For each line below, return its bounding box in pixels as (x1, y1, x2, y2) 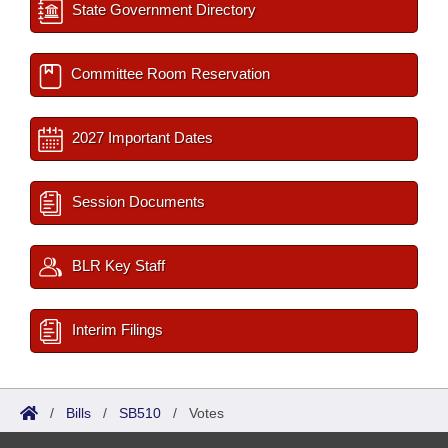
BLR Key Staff (68, 257, 165, 274)
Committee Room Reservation (67, 65, 270, 82)
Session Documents (68, 193, 205, 210)
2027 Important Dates (68, 129, 213, 146)
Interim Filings (68, 321, 163, 338)
